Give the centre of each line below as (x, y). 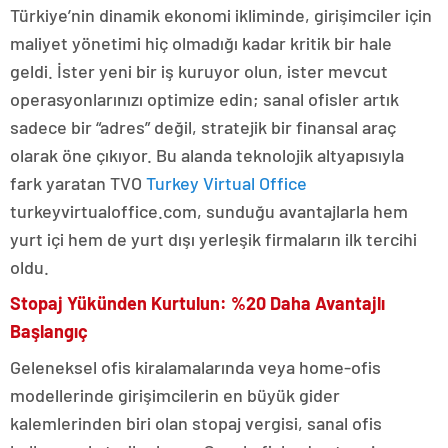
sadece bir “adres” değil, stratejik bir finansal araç (203, 127)
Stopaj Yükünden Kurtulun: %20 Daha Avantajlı (197, 303)
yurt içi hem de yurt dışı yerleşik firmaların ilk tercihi (213, 239)
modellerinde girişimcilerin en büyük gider (175, 395)
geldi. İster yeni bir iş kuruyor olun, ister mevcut (199, 71)
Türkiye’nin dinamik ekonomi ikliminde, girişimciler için (221, 15)
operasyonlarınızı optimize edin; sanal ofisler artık (204, 99)
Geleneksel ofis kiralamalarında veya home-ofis (195, 367)
